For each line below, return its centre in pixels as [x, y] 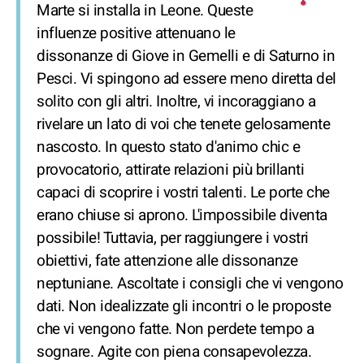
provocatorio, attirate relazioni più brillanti [170, 170]
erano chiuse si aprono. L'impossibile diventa [182, 215]
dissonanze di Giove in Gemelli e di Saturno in [186, 56]
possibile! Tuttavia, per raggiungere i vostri [173, 238]
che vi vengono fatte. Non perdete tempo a [175, 329]
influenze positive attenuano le [136, 33]
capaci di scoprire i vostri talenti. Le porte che [183, 193]
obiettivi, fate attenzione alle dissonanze [167, 261]
